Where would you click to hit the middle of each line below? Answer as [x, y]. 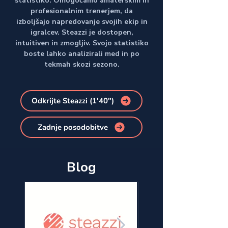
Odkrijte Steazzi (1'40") [73, 101]
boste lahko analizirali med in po [82, 54]
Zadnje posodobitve [73, 127]
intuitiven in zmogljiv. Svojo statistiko [82, 43]
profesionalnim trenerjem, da [82, 11]
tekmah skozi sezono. [82, 64]
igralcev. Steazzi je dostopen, [82, 32]
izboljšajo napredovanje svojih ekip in [82, 22]
